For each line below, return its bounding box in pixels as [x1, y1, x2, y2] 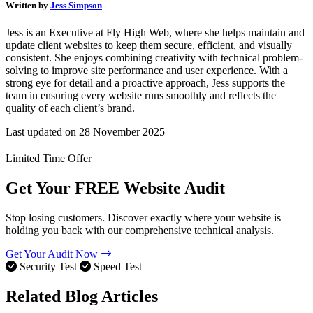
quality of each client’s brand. [6, 101, 135, 114]
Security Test [17, 260, 77, 272]
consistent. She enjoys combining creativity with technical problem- [6, 51, 303, 64]
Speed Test [91, 260, 142, 272]
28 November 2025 [79, 125, 165, 138]
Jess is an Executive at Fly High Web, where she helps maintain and [6, 26, 305, 38]
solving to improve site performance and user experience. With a [6, 64, 288, 76]
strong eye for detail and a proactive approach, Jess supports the [6, 76, 285, 89]
